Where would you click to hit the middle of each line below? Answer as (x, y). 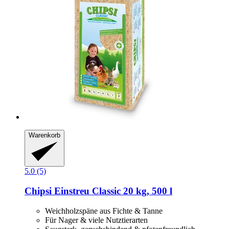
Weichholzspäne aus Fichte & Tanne (104, 211)
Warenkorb (44, 135)
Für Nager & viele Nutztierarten (96, 220)
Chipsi (38, 191)
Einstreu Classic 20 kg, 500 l (112, 191)
